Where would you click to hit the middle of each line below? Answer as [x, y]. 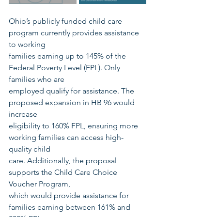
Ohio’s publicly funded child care [66, 21]
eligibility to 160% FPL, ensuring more [74, 126]
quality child [30, 149]
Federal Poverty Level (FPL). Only [65, 68]
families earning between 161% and [70, 207]
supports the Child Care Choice [64, 172]
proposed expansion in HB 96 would [73, 102]
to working [27, 44]
